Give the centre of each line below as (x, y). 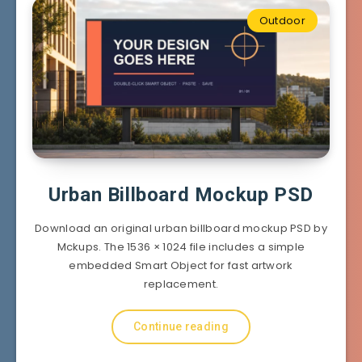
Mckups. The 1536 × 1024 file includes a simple (181, 246)
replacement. (181, 284)
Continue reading (181, 326)
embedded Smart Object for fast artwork (181, 265)
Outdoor (282, 20)
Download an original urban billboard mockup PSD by (181, 228)
